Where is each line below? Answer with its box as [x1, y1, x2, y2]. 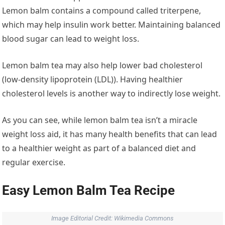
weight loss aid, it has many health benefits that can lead [2, 129, 217, 140]
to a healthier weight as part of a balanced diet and [2, 143, 196, 154]
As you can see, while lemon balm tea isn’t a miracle [2, 115, 198, 126]
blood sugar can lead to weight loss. [2, 33, 140, 45]
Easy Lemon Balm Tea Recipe [2, 183, 175, 198]
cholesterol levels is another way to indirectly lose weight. [2, 88, 221, 99]
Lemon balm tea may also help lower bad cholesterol [2, 60, 203, 71]
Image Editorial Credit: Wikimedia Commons [51, 214, 174, 222]
